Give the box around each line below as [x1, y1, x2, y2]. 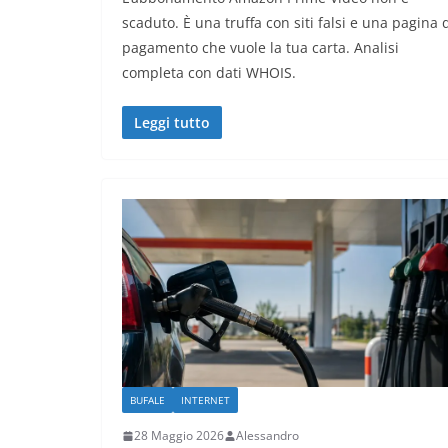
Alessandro [236, 427, 299, 445]
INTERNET [181, 393, 230, 408]
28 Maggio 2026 [134, 427, 224, 445]
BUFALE [130, 393, 165, 408]
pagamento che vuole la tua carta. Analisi [122, 37, 399, 57]
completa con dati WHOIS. [122, 62, 296, 82]
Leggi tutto [134, 112, 210, 132]
